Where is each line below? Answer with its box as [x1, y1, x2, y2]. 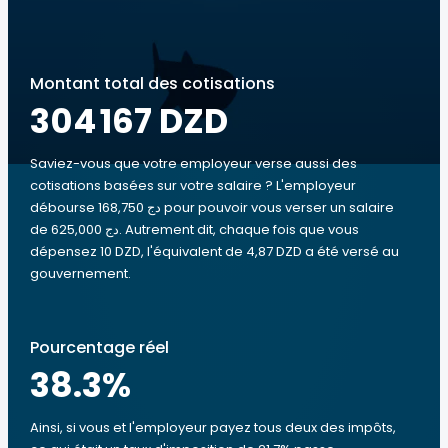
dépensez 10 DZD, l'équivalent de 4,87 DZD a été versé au [30, 242, 399, 261]
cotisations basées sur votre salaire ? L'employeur [30, 176, 356, 195]
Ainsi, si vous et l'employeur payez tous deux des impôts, [30, 418, 396, 437]
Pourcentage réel [30, 336, 169, 359]
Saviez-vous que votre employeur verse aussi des [30, 154, 357, 173]
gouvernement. [30, 264, 131, 283]
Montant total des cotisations [30, 72, 275, 95]
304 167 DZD [30, 97, 228, 145]
